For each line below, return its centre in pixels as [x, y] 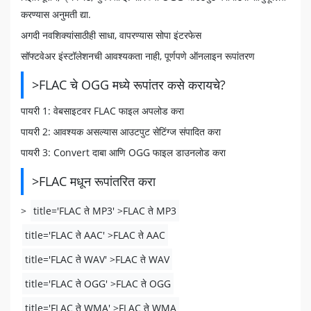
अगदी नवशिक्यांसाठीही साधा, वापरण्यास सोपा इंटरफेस [111, 35]
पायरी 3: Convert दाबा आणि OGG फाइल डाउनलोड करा [123, 152]
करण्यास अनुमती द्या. [56, 14]
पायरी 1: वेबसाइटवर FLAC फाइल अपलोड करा [102, 111]
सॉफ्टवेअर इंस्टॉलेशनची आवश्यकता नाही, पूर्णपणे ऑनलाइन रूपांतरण [138, 56]
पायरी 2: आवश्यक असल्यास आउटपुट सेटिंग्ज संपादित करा [121, 132]
